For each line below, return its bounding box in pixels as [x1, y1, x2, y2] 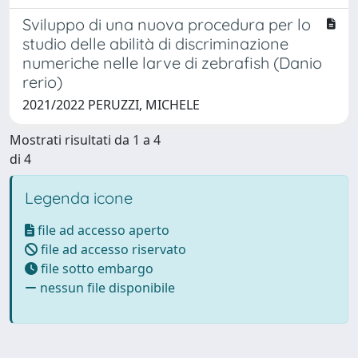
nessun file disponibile [37, 278, 175, 296]
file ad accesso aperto [34, 221, 169, 239]
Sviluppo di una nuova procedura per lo [22, 14, 311, 34]
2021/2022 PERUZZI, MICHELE [22, 95, 200, 113]
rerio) [22, 71, 62, 92]
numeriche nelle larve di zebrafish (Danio [22, 52, 322, 73]
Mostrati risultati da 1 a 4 [10, 130, 161, 149]
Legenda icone [25, 187, 133, 208]
